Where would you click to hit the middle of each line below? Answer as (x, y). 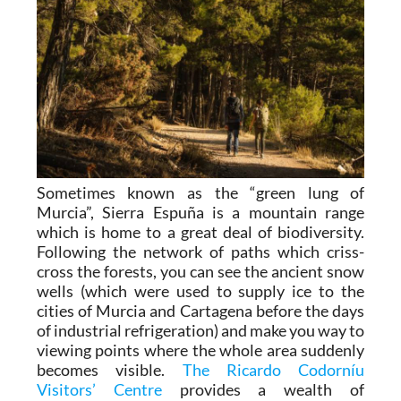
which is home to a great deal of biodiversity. (200, 231)
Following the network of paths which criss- (200, 251)
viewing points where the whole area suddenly (200, 350)
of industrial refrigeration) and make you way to (200, 330)
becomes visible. (109, 369)
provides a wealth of (263, 389)
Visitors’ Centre (99, 389)
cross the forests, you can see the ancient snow (200, 271)
